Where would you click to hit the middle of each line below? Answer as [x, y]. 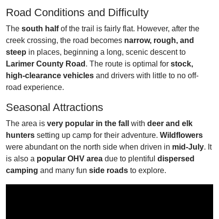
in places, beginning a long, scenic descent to [106, 52]
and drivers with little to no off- [146, 76]
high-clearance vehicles [50, 76]
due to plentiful [130, 159]
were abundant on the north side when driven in [89, 147]
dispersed [176, 159]
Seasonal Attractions [55, 107]
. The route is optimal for [128, 64]
